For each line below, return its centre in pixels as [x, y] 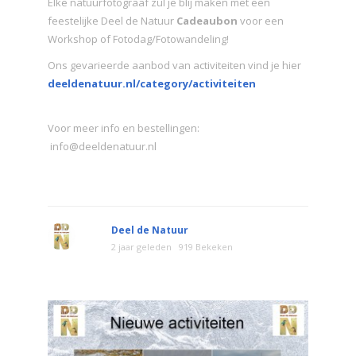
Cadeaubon [207, 20]
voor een [261, 20]
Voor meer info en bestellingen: [124, 128]
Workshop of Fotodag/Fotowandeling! [138, 39]
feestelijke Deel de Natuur [112, 20]
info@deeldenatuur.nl [102, 146]
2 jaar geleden [141, 246]
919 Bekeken [206, 246]
